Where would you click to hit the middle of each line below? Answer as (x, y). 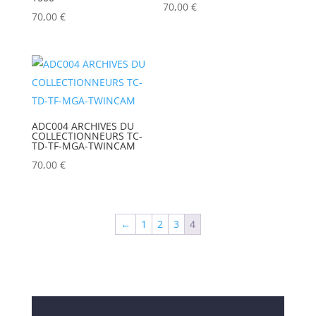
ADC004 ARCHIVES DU (83, 126)
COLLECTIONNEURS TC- (87, 136)
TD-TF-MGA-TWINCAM (83, 146)
